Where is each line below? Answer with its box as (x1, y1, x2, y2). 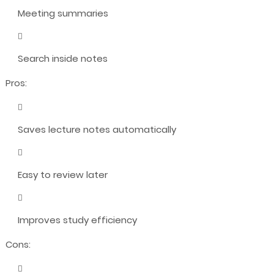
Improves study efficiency (17, 213, 137, 227)
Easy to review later (17, 168, 108, 182)
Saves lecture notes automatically (17, 123, 176, 136)
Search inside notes (17, 52, 108, 65)
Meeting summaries (17, 7, 108, 20)
